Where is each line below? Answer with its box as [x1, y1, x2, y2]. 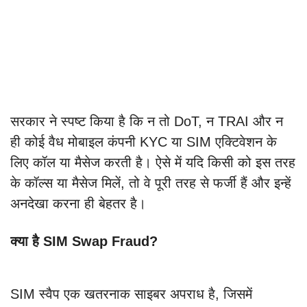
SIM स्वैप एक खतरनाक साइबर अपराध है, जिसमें [10, 286, 252, 302]
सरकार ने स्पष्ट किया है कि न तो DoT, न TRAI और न [10, 114, 283, 130]
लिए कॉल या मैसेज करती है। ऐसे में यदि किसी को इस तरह [10, 155, 295, 171]
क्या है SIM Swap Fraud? [10, 234, 158, 249]
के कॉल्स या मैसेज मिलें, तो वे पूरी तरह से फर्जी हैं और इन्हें [10, 175, 291, 191]
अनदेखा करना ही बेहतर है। [10, 196, 146, 212]
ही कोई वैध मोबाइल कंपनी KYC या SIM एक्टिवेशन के [10, 134, 277, 150]
